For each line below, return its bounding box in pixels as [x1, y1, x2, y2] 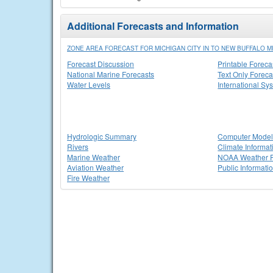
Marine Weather [67, 152, 120, 162]
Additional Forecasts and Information [67, 19, 239, 33]
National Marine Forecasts [67, 69, 154, 79]
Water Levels [67, 79, 110, 90]
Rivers [67, 141, 88, 152]
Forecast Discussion [67, 58, 134, 69]
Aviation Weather [67, 162, 124, 172]
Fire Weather [67, 172, 110, 183]
